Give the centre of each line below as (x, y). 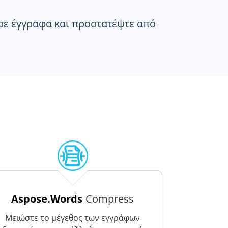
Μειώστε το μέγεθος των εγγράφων (73, 218)
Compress (110, 199)
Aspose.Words (47, 199)
